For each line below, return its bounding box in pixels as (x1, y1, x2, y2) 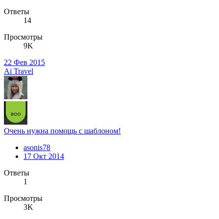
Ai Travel (4, 67, 33, 76)
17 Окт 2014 (23, 152, 64, 161)
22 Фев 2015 (4, 58, 45, 67)
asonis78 (23, 143, 50, 152)
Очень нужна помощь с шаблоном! (4, 127, 121, 135)
